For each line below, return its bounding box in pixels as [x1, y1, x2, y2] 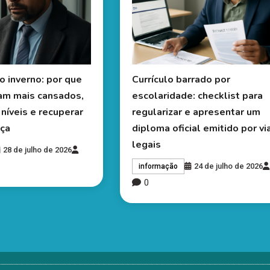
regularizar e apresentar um [132, 105, 261, 119]
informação [139, 162, 178, 171]
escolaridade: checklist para [132, 89, 263, 102]
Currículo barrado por [132, 72, 231, 86]
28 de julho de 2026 [3, 145, 72, 154]
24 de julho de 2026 [194, 161, 263, 171]
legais [132, 137, 162, 151]
